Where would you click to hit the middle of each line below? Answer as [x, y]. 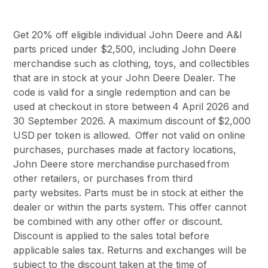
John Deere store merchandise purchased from [121, 164]
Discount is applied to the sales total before [112, 235]
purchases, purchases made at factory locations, [125, 149]
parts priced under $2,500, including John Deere [125, 49]
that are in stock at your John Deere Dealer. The [125, 77]
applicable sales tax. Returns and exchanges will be [130, 250]
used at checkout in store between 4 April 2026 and [131, 106]
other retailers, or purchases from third [103, 178]
